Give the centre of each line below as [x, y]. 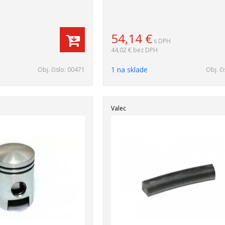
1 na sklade [130, 70]
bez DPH [146, 50]
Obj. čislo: [53, 70]
